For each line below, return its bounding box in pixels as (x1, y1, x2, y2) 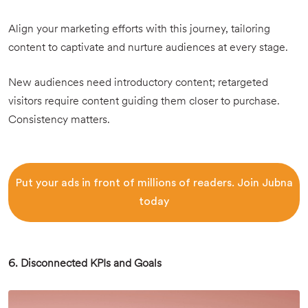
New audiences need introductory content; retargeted (8, 78, 268, 89)
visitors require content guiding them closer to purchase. (8, 96, 280, 107)
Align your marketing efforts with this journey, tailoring (8, 24, 270, 35)
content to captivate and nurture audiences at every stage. (8, 43, 288, 54)
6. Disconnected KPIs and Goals (8, 258, 162, 269)
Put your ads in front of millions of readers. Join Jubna (15, 177, 293, 188)
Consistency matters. (8, 115, 110, 126)
